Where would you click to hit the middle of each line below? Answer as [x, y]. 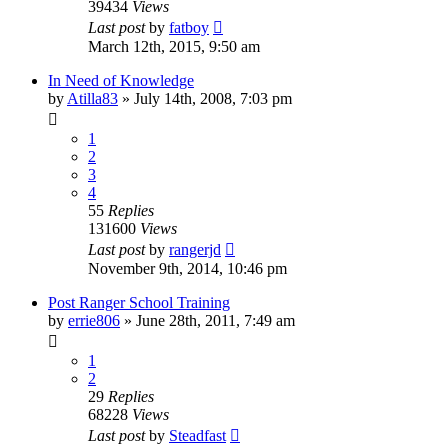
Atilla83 [92, 98]
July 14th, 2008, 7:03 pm [213, 98]
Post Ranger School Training [139, 302]
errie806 [94, 320]
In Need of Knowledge [121, 80]
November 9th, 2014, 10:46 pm [187, 268]
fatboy [189, 27]
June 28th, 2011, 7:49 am [215, 320]
